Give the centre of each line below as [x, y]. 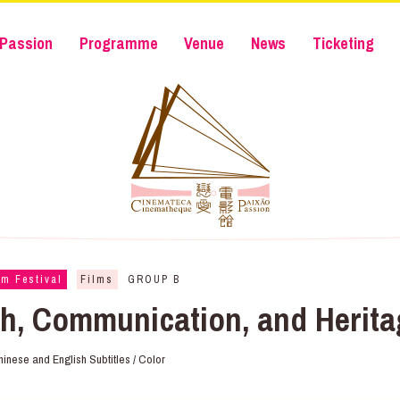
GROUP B [154, 280]
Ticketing [343, 44]
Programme [118, 44]
